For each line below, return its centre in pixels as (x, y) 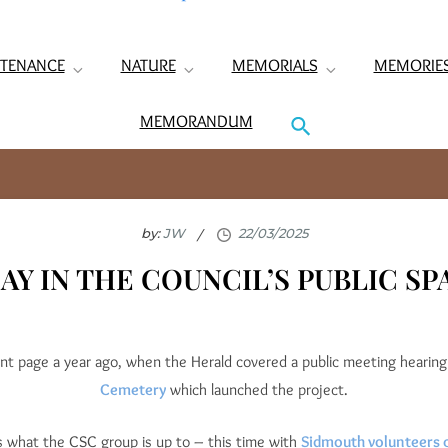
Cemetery (133, 390)
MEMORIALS (274, 65)
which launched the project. (257, 390)
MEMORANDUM (196, 121)
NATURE (148, 65)
